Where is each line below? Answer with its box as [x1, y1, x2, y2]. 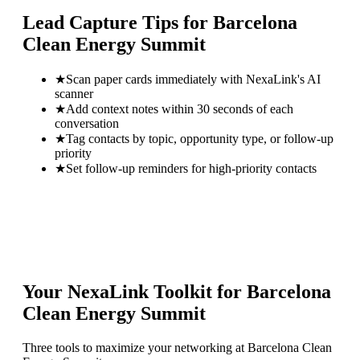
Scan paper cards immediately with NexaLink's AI [66, 72, 321, 86]
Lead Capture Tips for [22, 11, 213, 33]
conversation [55, 116, 119, 130]
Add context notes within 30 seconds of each [66, 101, 293, 116]
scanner [55, 86, 93, 100]
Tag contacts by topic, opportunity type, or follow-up [66, 131, 333, 145]
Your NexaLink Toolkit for [22, 281, 247, 303]
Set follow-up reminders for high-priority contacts [66, 161, 317, 175]
